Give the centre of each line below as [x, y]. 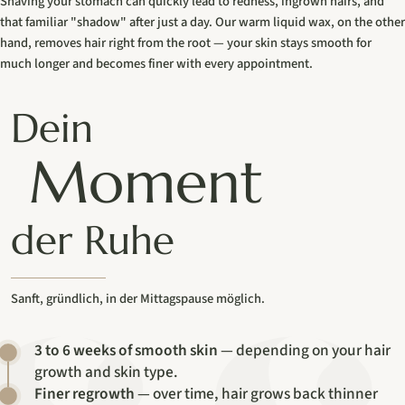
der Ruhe [92, 240]
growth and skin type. [106, 372]
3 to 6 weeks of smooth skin [126, 351]
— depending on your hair [304, 351]
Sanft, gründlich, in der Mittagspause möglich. [137, 299]
